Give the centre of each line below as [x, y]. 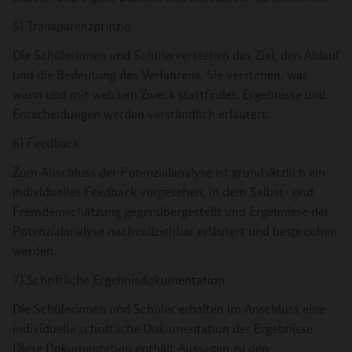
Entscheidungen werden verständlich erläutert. [141, 114]
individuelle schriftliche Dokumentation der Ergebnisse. [164, 328]
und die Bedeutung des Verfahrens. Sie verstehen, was [160, 74]
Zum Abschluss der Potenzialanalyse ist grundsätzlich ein [169, 172]
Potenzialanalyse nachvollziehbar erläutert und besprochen [175, 231]
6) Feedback [46, 143]
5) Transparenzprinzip [72, 26]
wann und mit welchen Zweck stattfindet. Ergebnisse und [169, 94]
